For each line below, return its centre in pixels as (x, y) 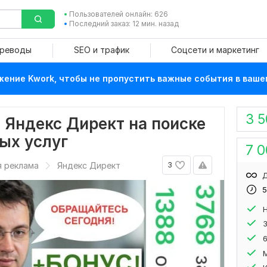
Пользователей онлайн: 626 (118, 14)
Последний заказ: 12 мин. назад (124, 24)
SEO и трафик (101, 50)
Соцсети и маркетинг (215, 50)
